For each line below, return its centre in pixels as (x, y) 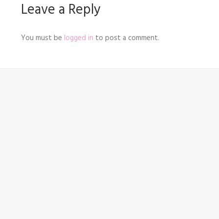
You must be (43, 38)
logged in (79, 38)
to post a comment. (126, 38)
